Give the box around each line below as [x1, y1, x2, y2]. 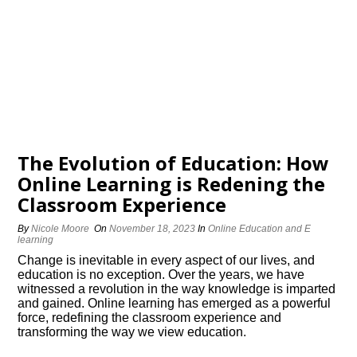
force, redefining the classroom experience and [18, 311, 282, 324]
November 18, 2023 [109, 223, 196, 234]
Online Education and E [208, 223, 312, 234]
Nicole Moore [31, 223, 90, 234]
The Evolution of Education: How [18, 150, 330, 176]
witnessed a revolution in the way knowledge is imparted [18, 282, 336, 296]
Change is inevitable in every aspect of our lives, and [18, 253, 316, 267]
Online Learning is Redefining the [18, 171, 326, 197]
